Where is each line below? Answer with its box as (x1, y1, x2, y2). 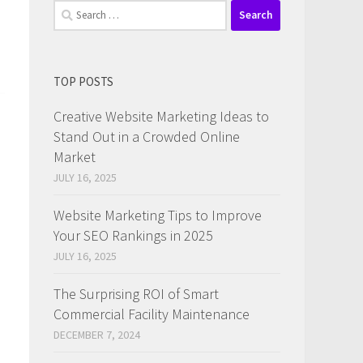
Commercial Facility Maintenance (53, 304, 250, 323)
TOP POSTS (53, 73, 113, 89)
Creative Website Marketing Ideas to (53, 106, 269, 126)
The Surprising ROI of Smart (53, 284, 219, 303)
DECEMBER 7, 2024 (53, 327, 140, 342)
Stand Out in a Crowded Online (53, 126, 240, 146)
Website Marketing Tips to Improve (53, 205, 262, 224)
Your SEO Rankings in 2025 (53, 225, 213, 245)
